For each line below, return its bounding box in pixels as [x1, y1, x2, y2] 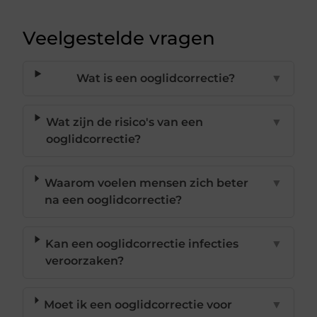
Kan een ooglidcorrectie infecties [45, 236, 239, 250]
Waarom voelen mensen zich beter [44, 175, 248, 190]
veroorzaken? [45, 253, 125, 267]
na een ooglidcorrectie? [44, 192, 182, 207]
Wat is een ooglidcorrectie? [76, 71, 236, 85]
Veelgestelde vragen [23, 26, 216, 50]
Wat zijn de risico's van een [45, 115, 203, 129]
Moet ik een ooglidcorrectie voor [44, 297, 233, 311]
